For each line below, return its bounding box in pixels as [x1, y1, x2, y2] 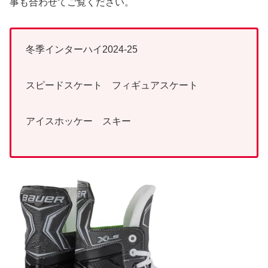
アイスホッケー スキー [26, 116, 131, 127]
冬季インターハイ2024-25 [26, 44, 138, 55]
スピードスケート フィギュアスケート [26, 80, 208, 91]
